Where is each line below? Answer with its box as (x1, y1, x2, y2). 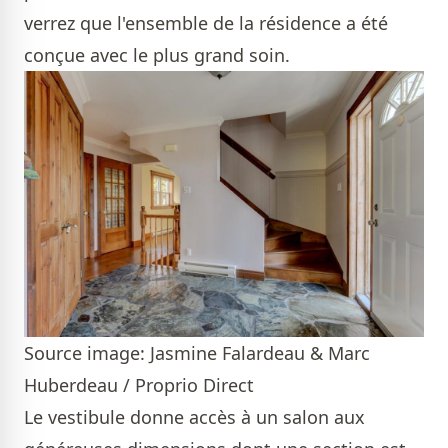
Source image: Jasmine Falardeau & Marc (24, 341, 370, 366)
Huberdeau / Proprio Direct (24, 373, 254, 398)
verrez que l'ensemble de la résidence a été (24, 10, 388, 35)
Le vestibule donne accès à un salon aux (24, 405, 365, 430)
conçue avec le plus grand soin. (24, 42, 290, 67)
